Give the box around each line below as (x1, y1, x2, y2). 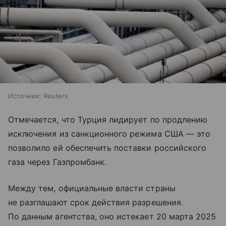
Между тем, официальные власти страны (8, 183, 176, 193)
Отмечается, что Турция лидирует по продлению (8, 114, 208, 125)
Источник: (8, 91, 41, 100)
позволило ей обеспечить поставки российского (8, 142, 207, 153)
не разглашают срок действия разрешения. (8, 197, 183, 207)
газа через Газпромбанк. (8, 156, 107, 167)
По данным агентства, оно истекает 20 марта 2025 (8, 211, 216, 221)
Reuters (43, 91, 68, 100)
